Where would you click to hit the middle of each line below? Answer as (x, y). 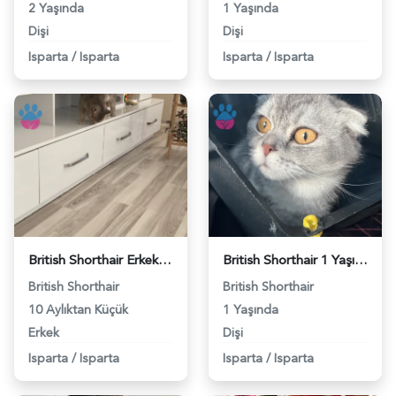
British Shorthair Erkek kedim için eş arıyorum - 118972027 (165, 260)
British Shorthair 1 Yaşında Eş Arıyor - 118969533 (361, 260)
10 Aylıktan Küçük (78, 309)
